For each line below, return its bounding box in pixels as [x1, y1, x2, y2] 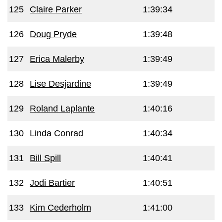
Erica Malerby [30, 54, 84, 64]
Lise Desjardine [30, 79, 91, 89]
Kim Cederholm [30, 203, 91, 213]
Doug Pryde [30, 29, 77, 39]
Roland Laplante [30, 104, 95, 113]
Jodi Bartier [30, 178, 75, 188]
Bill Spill [30, 153, 61, 163]
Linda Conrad [30, 128, 83, 138]
